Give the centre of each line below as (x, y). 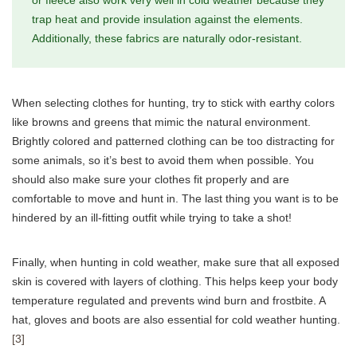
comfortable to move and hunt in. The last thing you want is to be (175, 198)
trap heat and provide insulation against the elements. (167, 19)
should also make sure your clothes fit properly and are (151, 179)
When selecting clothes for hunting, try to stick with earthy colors (173, 102)
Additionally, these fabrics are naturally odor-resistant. (167, 38)
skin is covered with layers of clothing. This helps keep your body (175, 281)
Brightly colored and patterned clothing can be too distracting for (173, 141)
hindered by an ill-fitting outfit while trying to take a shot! (152, 217)
